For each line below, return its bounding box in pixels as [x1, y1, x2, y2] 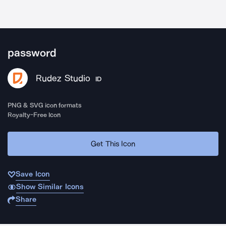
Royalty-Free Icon [8, 111, 61, 119]
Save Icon [16, 169, 50, 179]
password [8, 46, 56, 60]
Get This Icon [91, 139, 135, 148]
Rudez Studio [36, 73, 90, 84]
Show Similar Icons [16, 182, 84, 191]
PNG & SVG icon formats [8, 101, 82, 109]
